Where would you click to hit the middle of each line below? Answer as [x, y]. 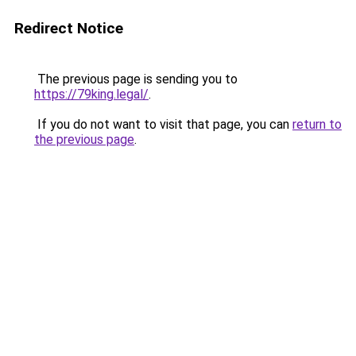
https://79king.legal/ [91, 94]
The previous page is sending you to [136, 79]
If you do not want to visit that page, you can [163, 124]
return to [317, 124]
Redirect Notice [69, 28]
